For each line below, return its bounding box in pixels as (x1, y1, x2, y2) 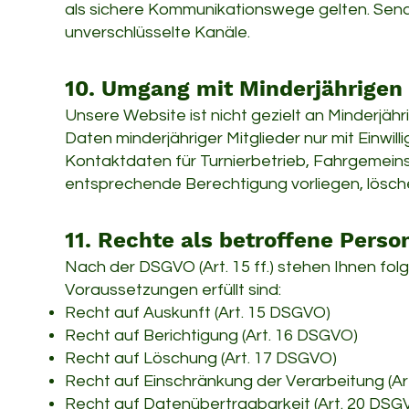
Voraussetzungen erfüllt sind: (65, 281, 281, 299)
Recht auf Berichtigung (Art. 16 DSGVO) (65, 327, 358, 344)
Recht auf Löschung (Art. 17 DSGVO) (65, 350, 337, 367)
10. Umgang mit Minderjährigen (65, 76, 403, 101)
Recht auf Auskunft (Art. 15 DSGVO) (65, 304, 330, 321)
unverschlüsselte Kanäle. (65, 24, 250, 41)
